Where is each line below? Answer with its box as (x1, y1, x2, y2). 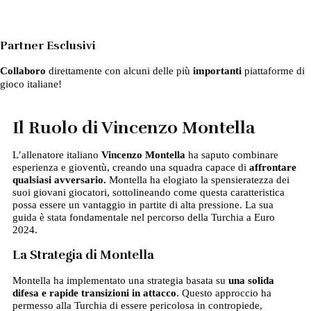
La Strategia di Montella (12, 247, 154, 263)
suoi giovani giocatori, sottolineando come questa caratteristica (12, 187, 285, 199)
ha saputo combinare (185, 149, 278, 161)
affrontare (249, 162, 296, 174)
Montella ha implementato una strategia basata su (12, 275, 228, 287)
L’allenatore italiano (12, 149, 101, 161)
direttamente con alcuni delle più (46, 65, 193, 77)
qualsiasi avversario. (12, 174, 106, 186)
